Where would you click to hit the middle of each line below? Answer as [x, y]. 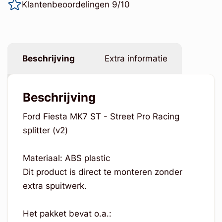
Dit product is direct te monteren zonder [102, 172]
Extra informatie [136, 59]
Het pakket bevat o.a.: [67, 213]
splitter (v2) [46, 130]
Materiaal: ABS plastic [67, 158]
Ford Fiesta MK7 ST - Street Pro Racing [101, 116]
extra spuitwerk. [56, 186]
